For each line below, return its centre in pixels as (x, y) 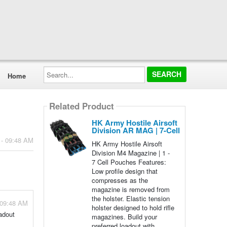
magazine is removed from (130, 189)
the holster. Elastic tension (130, 198)
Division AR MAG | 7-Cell (136, 130)
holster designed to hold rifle (133, 207)
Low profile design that (124, 171)
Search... (56, 69)
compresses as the (120, 180)
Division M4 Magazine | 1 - (130, 153)
